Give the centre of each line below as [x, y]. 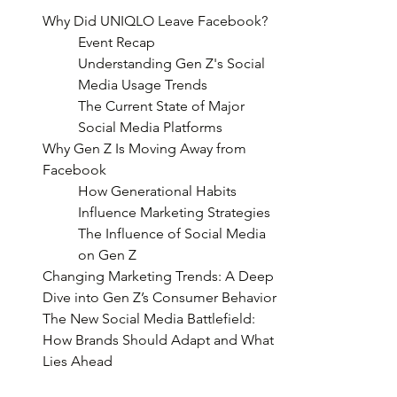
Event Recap [117, 42]
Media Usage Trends [143, 85]
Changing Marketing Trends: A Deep [160, 276]
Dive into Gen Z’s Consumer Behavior [160, 297]
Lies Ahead [78, 361]
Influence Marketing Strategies [174, 212]
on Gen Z [107, 255]
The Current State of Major [163, 106]
